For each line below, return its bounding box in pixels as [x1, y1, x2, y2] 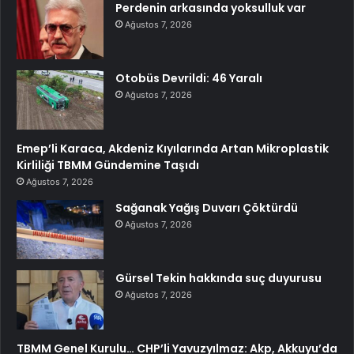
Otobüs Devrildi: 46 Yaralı [115, 70, 262, 86]
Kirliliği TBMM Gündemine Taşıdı [17, 156, 199, 173]
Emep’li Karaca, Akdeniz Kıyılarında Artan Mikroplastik [17, 140, 329, 156]
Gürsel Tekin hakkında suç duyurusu [115, 269, 322, 286]
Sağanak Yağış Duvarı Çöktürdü [115, 199, 298, 216]
